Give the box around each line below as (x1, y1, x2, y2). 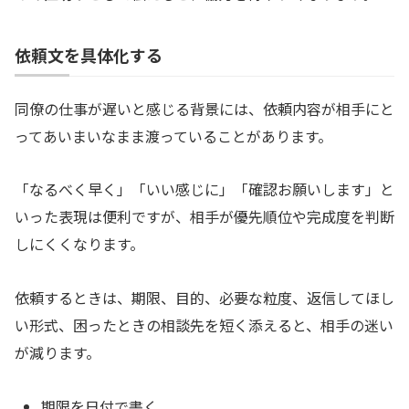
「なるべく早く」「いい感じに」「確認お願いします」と (15, 178, 394, 201)
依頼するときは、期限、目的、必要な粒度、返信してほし (15, 287, 394, 309)
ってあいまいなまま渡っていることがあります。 (15, 124, 332, 147)
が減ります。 (15, 341, 100, 364)
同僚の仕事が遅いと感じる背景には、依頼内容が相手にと (15, 97, 394, 120)
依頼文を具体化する (15, 42, 163, 67)
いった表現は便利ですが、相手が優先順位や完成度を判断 (15, 205, 394, 228)
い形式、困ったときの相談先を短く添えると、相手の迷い (15, 314, 393, 337)
